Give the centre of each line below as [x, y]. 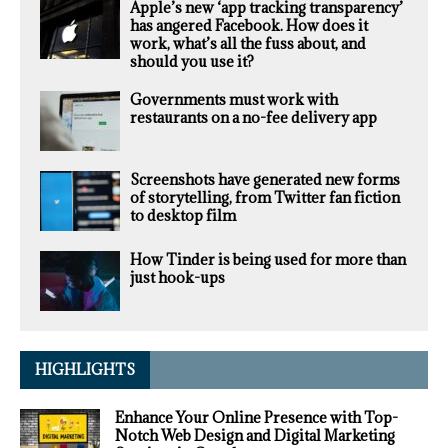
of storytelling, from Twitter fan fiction [265, 198]
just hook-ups [177, 278]
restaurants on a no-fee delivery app [253, 118]
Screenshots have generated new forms [265, 180]
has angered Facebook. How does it [249, 26]
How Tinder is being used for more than [268, 260]
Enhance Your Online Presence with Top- [256, 418]
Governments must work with [234, 100]
